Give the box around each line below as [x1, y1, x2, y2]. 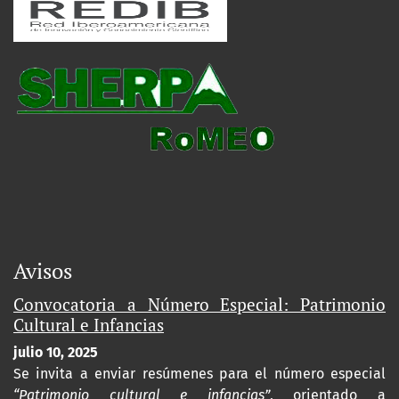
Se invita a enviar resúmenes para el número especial [13, 365, 386, 382]
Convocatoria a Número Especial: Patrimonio [13, 293, 386, 315]
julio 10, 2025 [13, 344, 98, 361]
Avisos [13, 256, 72, 285]
